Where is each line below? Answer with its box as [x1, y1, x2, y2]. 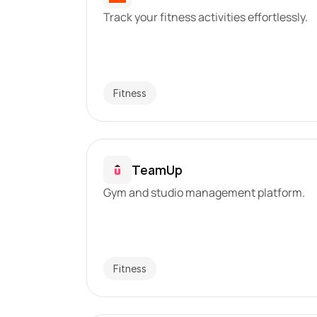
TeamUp [132, 161, 183, 178]
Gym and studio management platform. [103, 185, 306, 200]
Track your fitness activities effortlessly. [103, 9, 309, 25]
